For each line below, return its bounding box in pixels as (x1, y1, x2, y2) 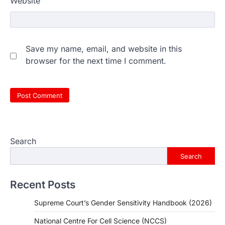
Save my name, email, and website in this (26, 43, 182, 54)
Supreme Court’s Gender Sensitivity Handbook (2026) (34, 198, 212, 207)
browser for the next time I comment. (26, 55, 166, 66)
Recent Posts (10, 178, 75, 191)
